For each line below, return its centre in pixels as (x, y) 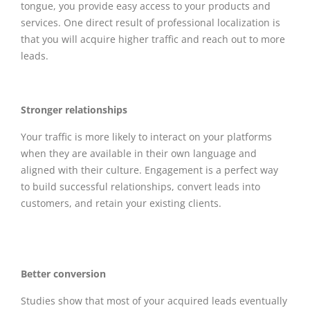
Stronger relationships (74, 109)
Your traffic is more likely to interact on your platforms (146, 136)
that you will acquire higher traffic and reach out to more (153, 39)
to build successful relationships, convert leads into (140, 186)
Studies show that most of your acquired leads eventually (154, 300)
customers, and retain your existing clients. (121, 203)
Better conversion (63, 273)
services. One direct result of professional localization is (151, 22)
